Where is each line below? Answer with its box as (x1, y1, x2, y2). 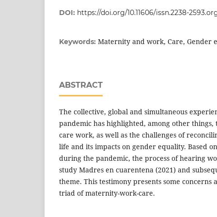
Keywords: (59, 37, 98, 46)
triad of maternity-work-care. (59, 188, 155, 198)
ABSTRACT (59, 80, 103, 90)
